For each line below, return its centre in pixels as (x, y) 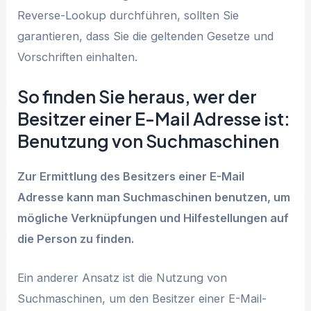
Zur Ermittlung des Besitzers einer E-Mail (131, 177)
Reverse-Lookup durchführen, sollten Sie (128, 15)
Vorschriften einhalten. (78, 57)
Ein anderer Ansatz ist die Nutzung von (123, 278)
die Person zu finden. (76, 239)
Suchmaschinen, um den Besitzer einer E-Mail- (142, 299)
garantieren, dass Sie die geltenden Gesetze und (146, 36)
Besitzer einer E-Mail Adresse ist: (154, 119)
